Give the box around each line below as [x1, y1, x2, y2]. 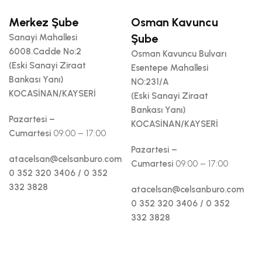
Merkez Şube [9, 15, 78, 29]
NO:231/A [131, 76, 169, 87]
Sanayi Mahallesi [9, 32, 77, 43]
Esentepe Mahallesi [131, 62, 208, 73]
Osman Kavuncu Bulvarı [131, 48, 226, 59]
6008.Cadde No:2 [9, 46, 81, 57]
